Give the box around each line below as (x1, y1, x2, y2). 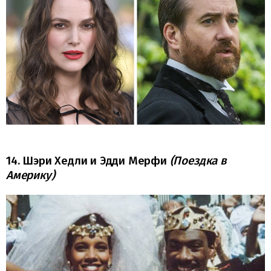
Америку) (6, 168, 55, 182)
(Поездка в (169, 153, 227, 168)
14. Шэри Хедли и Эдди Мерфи (6, 153, 170, 168)
